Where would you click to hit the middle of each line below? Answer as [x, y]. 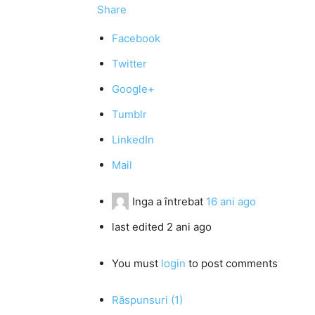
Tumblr [129, 114]
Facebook [136, 38]
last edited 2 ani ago [162, 227]
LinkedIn [133, 140]
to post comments [232, 263]
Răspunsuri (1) [147, 300]
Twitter [129, 64]
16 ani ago [231, 201]
